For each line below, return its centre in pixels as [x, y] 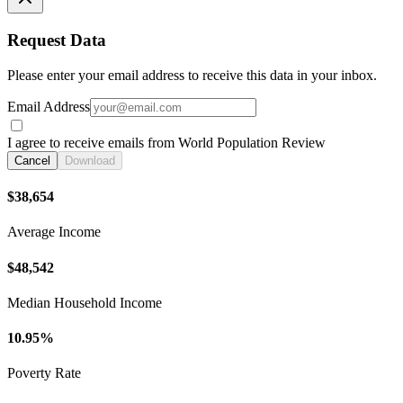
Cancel [32, 160]
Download [90, 160]
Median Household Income [85, 302]
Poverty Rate [44, 373]
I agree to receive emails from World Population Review [166, 142]
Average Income [54, 232]
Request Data [57, 40]
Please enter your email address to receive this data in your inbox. [192, 75]
